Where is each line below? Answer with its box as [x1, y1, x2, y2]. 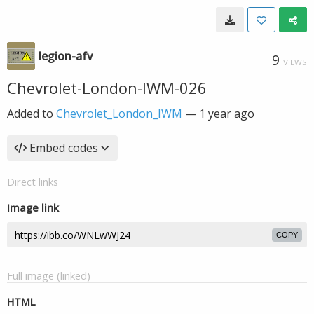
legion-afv [39, 48, 93, 64]
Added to [7, 106, 56, 121]
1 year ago [199, 106, 254, 121]
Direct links [7, 175, 58, 189]
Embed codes [29, 140, 98, 156]
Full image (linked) [7, 268, 90, 282]
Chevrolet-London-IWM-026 [7, 77, 207, 98]
